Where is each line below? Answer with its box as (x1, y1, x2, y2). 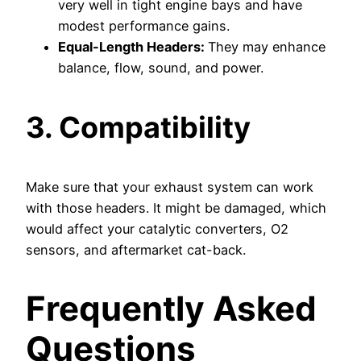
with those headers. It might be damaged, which (26, 199, 326, 216)
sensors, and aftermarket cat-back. (26, 241, 246, 258)
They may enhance (208, 38, 326, 55)
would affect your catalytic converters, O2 (26, 220, 288, 237)
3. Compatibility (26, 109, 251, 145)
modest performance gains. (58, 17, 230, 34)
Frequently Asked (26, 287, 317, 329)
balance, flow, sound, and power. (58, 59, 263, 76)
